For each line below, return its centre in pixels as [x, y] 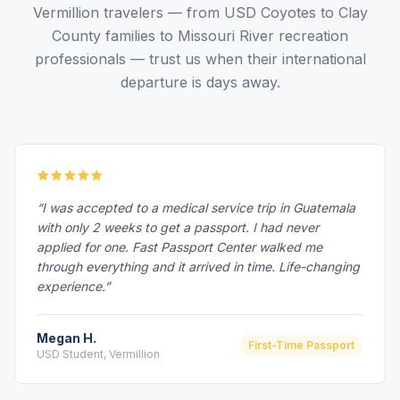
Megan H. [67, 338]
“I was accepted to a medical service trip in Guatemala [196, 208]
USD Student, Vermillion [98, 354]
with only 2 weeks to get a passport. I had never [178, 227]
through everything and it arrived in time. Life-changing [198, 267]
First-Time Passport [301, 345]
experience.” [73, 286]
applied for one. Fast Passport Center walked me [179, 247]
